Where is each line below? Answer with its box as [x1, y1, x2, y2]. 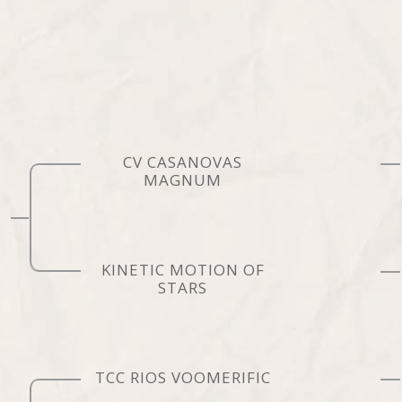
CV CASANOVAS [123, 151, 243, 172]
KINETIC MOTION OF [100, 258, 265, 280]
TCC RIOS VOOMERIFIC [94, 366, 271, 388]
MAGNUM [144, 169, 223, 190]
